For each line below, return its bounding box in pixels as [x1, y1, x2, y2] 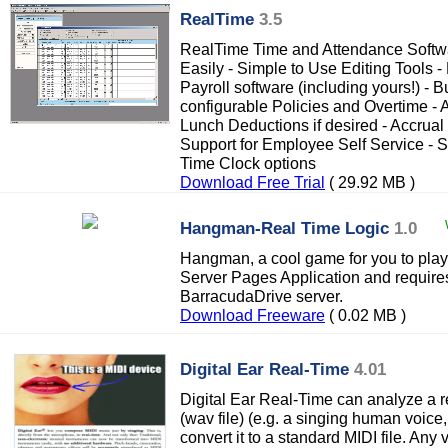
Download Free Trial [180, 173, 325, 191]
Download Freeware [180, 306, 325, 324]
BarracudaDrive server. [180, 287, 343, 305]
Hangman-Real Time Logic [180, 218, 389, 238]
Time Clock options [180, 154, 316, 172]
